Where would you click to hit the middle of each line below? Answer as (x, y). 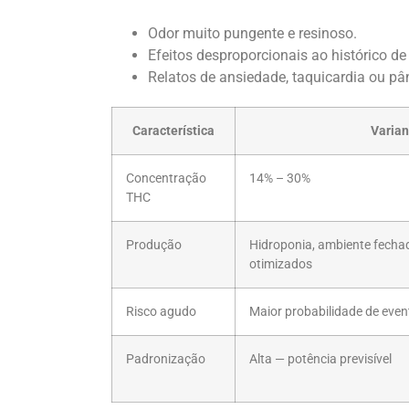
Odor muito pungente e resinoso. (252, 33)
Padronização (166, 359)
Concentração (166, 178)
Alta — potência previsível (320, 359)
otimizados (281, 264)
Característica (173, 131)
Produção (154, 245)
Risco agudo (161, 311)
